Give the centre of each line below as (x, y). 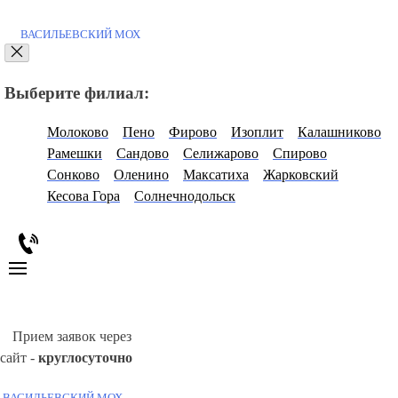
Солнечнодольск (185, 230)
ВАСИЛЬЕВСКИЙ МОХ (79, 68)
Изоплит (257, 166)
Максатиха (216, 209)
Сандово (143, 187)
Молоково (78, 166)
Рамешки (75, 187)
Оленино (141, 209)
